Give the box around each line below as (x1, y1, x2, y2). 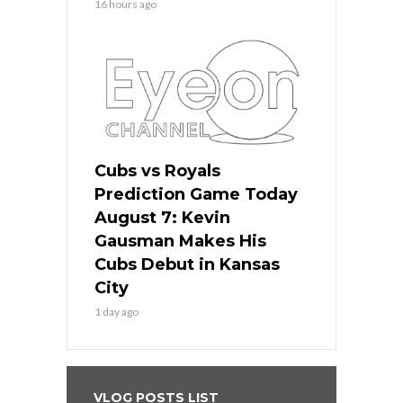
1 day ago (94, 305, 139, 319)
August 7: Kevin (94, 208, 230, 228)
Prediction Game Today (94, 184, 298, 205)
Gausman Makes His (94, 231, 266, 252)
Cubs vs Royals (94, 161, 220, 182)
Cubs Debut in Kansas (94, 255, 280, 275)
